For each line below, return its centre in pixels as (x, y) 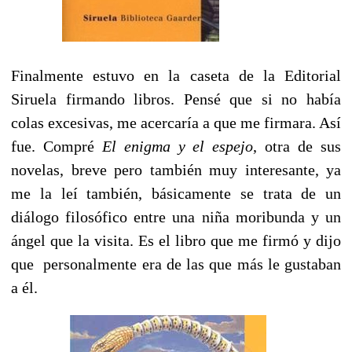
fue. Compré (57, 146)
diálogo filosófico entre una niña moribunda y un (176, 216)
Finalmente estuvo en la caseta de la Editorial (176, 75)
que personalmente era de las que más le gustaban (176, 264)
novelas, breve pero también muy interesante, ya (176, 169)
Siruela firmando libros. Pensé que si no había (176, 99)
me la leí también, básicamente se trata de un (176, 193)
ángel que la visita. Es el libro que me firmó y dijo (176, 240)
